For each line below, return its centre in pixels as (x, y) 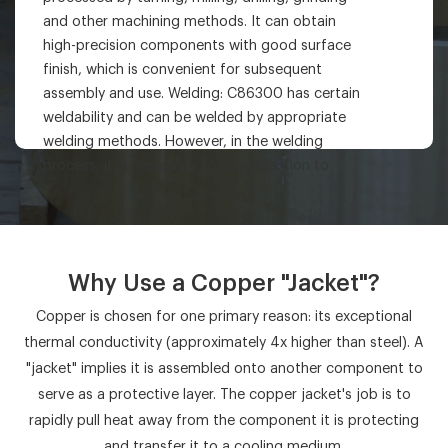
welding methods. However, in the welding (182, 142)
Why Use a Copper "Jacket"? (224, 283)
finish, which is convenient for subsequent (182, 70)
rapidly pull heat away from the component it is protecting (224, 420)
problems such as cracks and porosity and (183, 214)
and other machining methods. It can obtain (189, 22)
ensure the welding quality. (130, 238)
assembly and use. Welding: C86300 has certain (201, 94)
